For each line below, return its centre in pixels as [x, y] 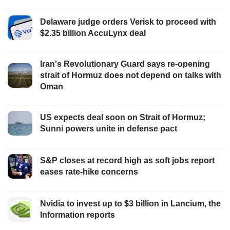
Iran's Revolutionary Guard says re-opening [125, 64]
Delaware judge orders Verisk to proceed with [128, 22]
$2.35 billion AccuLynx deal [93, 33]
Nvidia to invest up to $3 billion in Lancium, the [130, 204]
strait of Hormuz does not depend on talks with [131, 75]
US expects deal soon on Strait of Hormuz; [123, 118]
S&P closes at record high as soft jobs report [127, 161]
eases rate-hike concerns [89, 172]
